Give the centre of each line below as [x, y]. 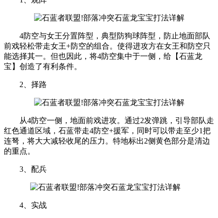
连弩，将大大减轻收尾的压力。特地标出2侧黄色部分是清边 [107, 141]
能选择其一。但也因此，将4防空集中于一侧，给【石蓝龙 [103, 56]
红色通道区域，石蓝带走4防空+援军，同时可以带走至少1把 [107, 130]
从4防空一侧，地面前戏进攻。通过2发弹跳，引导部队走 [109, 120]
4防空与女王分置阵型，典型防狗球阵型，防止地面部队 [107, 36]
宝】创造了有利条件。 [43, 66]
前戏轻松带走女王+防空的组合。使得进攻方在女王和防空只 [107, 46]
